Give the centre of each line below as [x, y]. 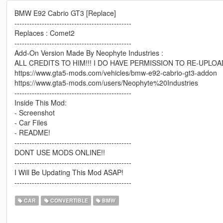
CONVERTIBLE [68, 201]
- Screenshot [34, 113]
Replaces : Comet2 [44, 33]
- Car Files [31, 123]
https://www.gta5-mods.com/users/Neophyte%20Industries [106, 83]
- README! [32, 133]
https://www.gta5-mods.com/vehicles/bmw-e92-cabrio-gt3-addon [115, 73]
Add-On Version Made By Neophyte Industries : [89, 53]
